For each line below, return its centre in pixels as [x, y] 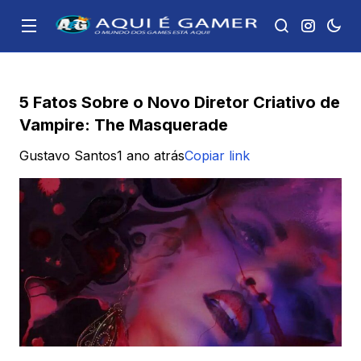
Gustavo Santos [68, 156]
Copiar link [217, 156]
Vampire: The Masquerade [124, 125]
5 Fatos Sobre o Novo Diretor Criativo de [180, 102]
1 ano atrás [151, 156]
